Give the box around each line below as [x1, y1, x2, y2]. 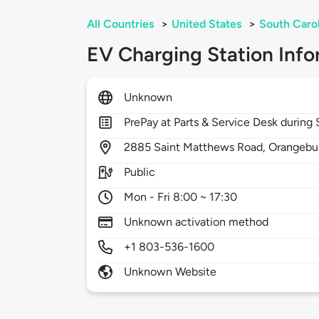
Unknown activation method [124, 215, 269, 229]
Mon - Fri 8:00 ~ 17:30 [124, 190, 238, 204]
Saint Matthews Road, [154, 140, 269, 155]
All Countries [87, 17, 154, 31]
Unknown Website [124, 265, 217, 279]
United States [172, 17, 241, 31]
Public [124, 165, 156, 179]
